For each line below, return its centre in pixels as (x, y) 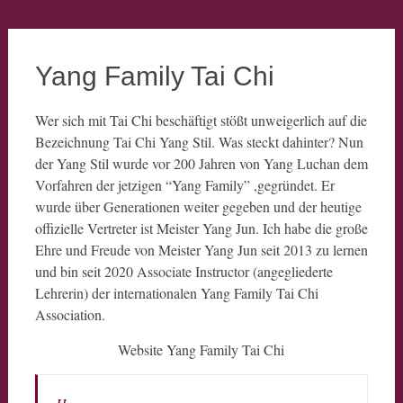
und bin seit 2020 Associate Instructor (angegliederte (184, 271)
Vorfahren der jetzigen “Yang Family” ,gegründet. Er (184, 185)
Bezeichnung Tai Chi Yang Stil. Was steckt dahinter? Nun (199, 142)
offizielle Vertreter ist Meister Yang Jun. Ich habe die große (201, 228)
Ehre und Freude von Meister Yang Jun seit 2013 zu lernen (201, 250)
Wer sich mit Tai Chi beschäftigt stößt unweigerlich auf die (201, 120)
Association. (70, 314)
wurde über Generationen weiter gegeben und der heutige (198, 206)
